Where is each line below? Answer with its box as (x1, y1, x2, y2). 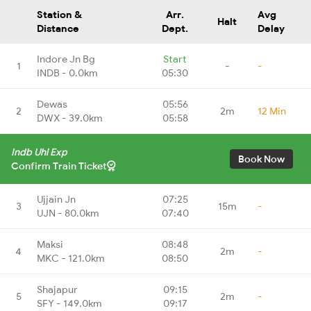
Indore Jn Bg (37, 52, 95, 65)
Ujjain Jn (37, 192, 76, 205)
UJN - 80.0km (37, 206, 99, 219)
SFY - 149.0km (37, 296, 102, 310)
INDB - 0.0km (37, 66, 98, 79)
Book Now (238, 152, 285, 165)
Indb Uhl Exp (11, 145, 67, 158)
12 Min (258, 104, 286, 117)
